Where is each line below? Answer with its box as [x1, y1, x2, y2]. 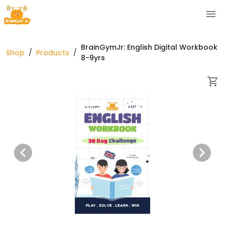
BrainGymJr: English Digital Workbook [81, 42, 217, 52]
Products [36, 47, 69, 58]
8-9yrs [81, 53, 105, 63]
